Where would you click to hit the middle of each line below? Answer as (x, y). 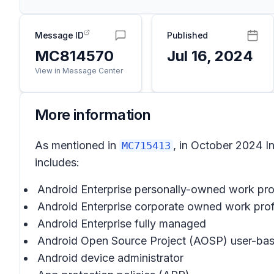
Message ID (59, 35)
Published (187, 35)
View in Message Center (79, 71)
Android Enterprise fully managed (122, 224)
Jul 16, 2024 (210, 56)
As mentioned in (77, 145)
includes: (57, 162)
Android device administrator (110, 258)
